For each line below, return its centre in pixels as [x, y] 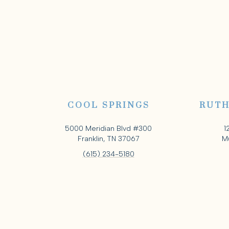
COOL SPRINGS [108, 106]
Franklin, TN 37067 [108, 139]
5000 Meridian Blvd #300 [108, 129]
